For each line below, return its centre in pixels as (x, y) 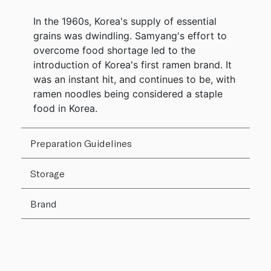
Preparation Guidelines (81, 143)
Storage (47, 173)
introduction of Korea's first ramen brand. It (132, 64)
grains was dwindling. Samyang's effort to (130, 35)
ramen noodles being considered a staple (128, 93)
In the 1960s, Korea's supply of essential (125, 21)
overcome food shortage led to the (114, 50)
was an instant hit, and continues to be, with (134, 79)
